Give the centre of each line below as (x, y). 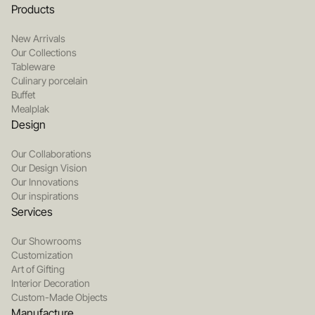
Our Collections (44, 53)
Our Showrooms (46, 241)
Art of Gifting (38, 269)
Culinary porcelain (50, 81)
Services (32, 212)
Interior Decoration (51, 283)
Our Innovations (45, 182)
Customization (42, 255)
